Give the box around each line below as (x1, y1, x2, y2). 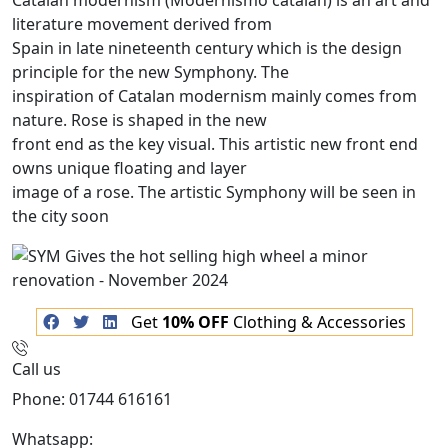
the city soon (12, 205, 109, 227)
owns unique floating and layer (12, 157, 247, 179)
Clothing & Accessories (228, 311, 406, 333)
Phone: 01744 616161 (12, 388, 172, 410)
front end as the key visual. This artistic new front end (12, 133, 418, 155)
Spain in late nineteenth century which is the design (12, 37, 402, 59)
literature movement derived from (12, 13, 272, 35)
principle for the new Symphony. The (12, 61, 289, 83)
